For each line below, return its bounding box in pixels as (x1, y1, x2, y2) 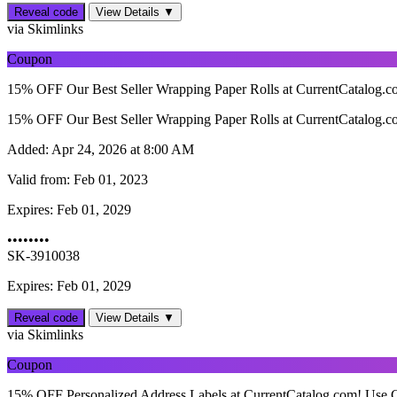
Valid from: (7, 172, 70, 188)
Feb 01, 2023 (70, 172, 148, 188)
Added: (7, 142, 49, 158)
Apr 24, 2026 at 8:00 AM (49, 142, 194, 158)
